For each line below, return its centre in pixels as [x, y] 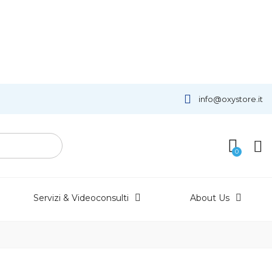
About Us [209, 198]
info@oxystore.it [230, 99]
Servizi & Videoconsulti [81, 198]
